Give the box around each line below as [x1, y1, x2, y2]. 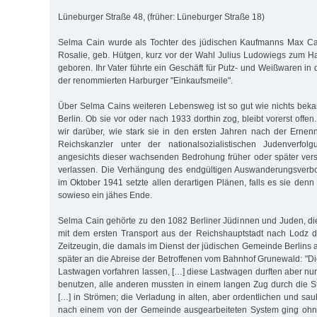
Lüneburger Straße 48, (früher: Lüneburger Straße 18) [58, 12, 265, 23]
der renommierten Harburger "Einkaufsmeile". [58, 76, 233, 86]
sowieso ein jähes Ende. [58, 190, 152, 201]
